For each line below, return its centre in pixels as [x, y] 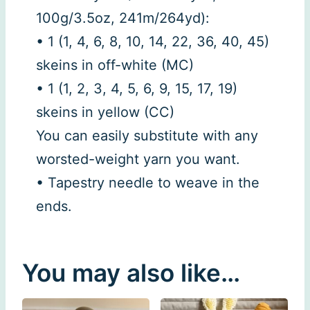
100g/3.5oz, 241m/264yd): [123, 18]
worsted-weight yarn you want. [138, 159]
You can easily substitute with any [147, 136]
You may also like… [131, 273]
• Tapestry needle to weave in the [148, 183]
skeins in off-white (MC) [115, 65]
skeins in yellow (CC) [105, 112]
